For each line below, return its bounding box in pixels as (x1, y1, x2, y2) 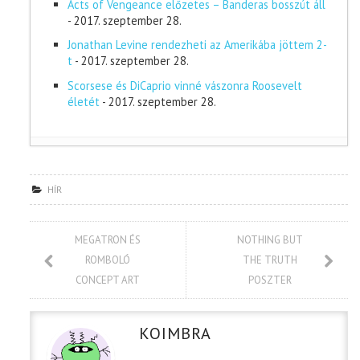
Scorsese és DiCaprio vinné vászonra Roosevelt (67, 78, 302, 94)
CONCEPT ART (76, 273, 141, 288)
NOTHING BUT (236, 233, 303, 247)
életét (67, 94, 100, 110)
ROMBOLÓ (85, 253, 131, 268)
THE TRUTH (242, 253, 297, 268)
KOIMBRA (139, 322, 212, 345)
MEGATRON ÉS (75, 233, 141, 247)
